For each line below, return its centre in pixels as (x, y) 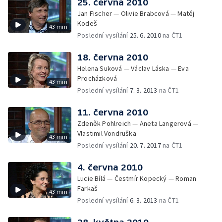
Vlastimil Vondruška (107, 133)
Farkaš (88, 188)
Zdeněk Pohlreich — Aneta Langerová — (138, 123)
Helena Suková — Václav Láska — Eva (133, 68)
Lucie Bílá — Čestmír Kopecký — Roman (137, 178)
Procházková (97, 78)
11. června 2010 (113, 112)
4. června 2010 (110, 167)
